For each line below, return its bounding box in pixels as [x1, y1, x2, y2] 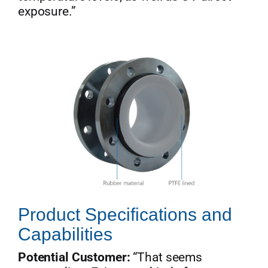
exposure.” [17, 4, 76, 19]
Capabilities [17, 224, 112, 244]
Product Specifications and [17, 204, 232, 224]
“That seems [130, 249, 203, 264]
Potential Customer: [17, 249, 130, 264]
